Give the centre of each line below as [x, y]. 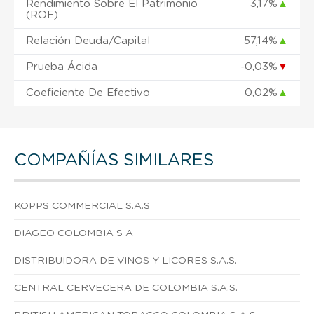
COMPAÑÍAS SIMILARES [114, 160]
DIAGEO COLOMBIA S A [74, 233]
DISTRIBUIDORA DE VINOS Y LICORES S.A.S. [125, 260]
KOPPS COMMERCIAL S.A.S [82, 206]
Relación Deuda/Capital [88, 41]
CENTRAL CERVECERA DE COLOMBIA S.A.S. [126, 288]
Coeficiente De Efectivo [88, 93]
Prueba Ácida [62, 67]
